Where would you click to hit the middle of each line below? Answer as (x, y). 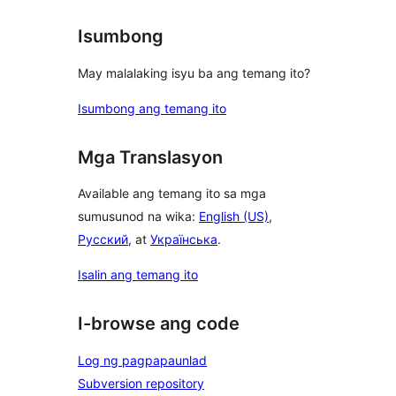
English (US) (234, 217)
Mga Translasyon (150, 157)
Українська (184, 240)
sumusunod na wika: (138, 217)
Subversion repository (141, 383)
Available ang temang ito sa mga (172, 194)
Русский (103, 240)
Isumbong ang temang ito (152, 108)
